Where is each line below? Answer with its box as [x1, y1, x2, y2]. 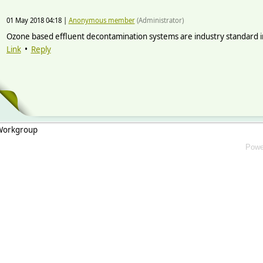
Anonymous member [68, 16, 135, 25]
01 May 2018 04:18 [6, 16, 62, 25]
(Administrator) [134, 16, 184, 25]
